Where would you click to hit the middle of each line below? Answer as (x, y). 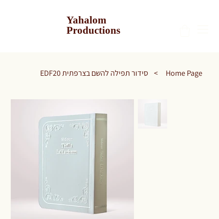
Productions (94, 31)
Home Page (184, 73)
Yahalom (87, 21)
